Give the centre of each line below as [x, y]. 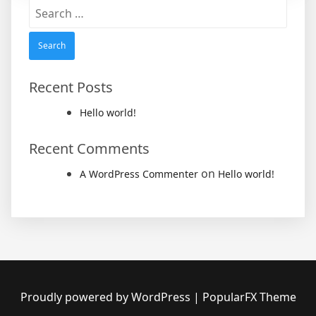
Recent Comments [89, 149]
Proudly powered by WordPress [107, 297]
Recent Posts [71, 87]
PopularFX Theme [249, 297]
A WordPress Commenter [139, 174]
